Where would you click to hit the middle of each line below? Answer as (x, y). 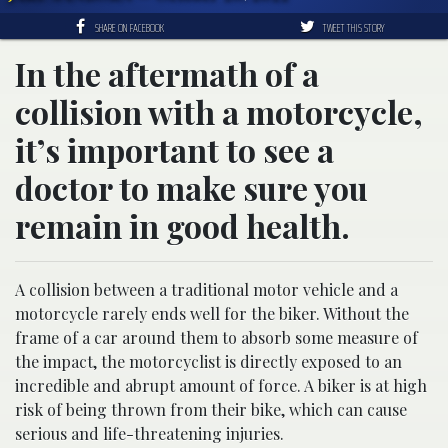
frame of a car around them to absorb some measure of (216, 338)
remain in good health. (182, 226)
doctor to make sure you (191, 188)
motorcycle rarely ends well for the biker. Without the (212, 314)
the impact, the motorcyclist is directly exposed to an (208, 362)
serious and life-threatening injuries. (149, 434)
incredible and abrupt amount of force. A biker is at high (221, 386)
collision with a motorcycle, (219, 112)
